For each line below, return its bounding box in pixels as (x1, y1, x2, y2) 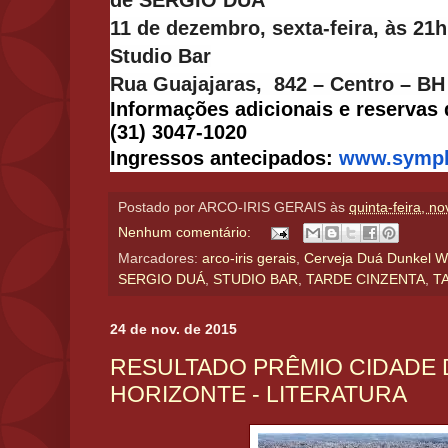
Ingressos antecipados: (110, 147, 339, 170)
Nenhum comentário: (118, 224, 255, 240)
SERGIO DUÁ (118, 272, 205, 288)
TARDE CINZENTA (306, 272, 425, 288)
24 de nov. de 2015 (110, 321, 237, 338)
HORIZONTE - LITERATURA (110, 380, 407, 407)
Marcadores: (118, 251, 202, 267)
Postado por (118, 200, 198, 216)
